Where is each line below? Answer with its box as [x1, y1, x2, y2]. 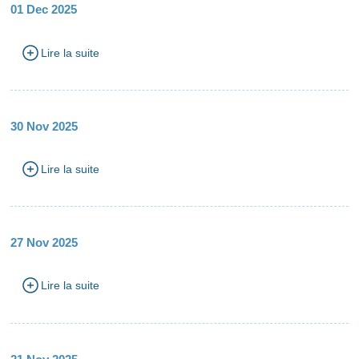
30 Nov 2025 [10, 119, 79, 133]
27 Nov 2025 [10, 236, 79, 250]
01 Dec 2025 [10, 2, 78, 17]
